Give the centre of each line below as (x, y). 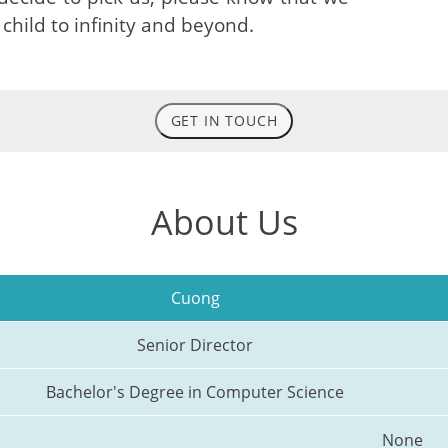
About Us (224, 221)
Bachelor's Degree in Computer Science (195, 392)
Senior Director (195, 345)
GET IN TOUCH (224, 121)
